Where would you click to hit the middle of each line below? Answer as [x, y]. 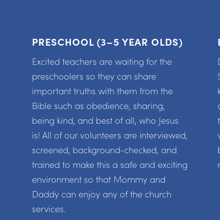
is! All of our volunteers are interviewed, [110, 135]
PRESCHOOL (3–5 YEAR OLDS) [107, 42]
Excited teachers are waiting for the [102, 61]
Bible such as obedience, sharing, [98, 106]
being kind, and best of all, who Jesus [105, 120]
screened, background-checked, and [104, 150]
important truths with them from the [102, 91]
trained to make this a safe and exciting [110, 165]
